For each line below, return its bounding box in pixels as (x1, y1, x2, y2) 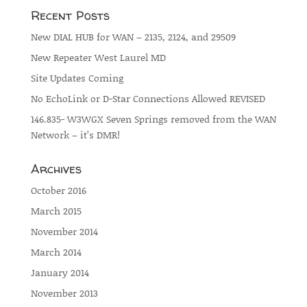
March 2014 (30, 245, 82, 259)
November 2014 (30, 224, 98, 238)
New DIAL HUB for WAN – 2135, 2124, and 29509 (30, 29, 236, 44)
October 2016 (30, 183, 86, 197)
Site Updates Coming (30, 71, 123, 85)
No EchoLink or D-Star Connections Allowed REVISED (30, 91, 265, 106)
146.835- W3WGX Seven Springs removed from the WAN (30, 112, 276, 126)
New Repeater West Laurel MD (30, 50, 166, 64)
